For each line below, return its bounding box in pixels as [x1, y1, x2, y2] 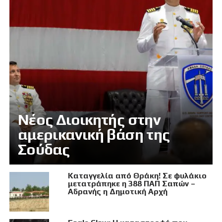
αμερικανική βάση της [17, 126, 170, 144]
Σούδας [17, 141, 70, 159]
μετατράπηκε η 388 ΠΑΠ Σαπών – [67, 179, 195, 189]
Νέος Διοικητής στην [17, 111, 161, 129]
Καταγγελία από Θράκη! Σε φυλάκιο [67, 171, 207, 181]
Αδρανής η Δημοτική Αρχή [67, 187, 167, 197]
